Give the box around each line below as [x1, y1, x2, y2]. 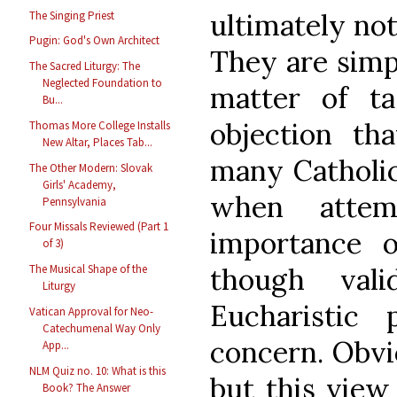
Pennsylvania [43, 193, 107, 209]
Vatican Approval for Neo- [29, 303, 154, 319]
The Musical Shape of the [29, 261, 148, 277]
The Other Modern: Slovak [29, 160, 153, 175]
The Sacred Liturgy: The [29, 58, 141, 74]
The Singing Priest [29, 7, 115, 23]
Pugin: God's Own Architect [29, 33, 160, 49]
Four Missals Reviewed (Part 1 [29, 219, 169, 235]
